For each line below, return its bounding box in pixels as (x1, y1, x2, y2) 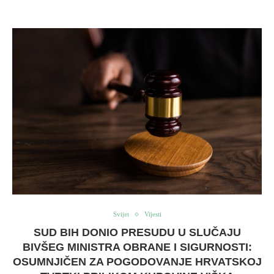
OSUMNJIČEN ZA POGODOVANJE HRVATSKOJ (12, 256, 262, 268)
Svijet (113, 210, 129, 218)
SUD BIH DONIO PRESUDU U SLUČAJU (33, 226, 241, 239)
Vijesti (144, 210, 161, 218)
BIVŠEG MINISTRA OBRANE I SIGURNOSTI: (22, 241, 252, 254)
